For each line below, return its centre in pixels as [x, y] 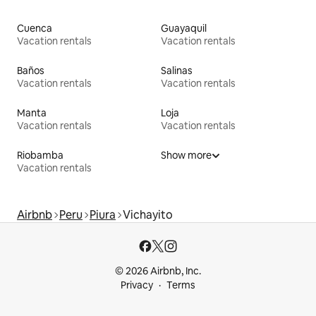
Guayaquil [184, 28]
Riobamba [40, 155]
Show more [186, 155]
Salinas [177, 70]
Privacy [137, 285]
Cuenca [35, 28]
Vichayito [148, 214]
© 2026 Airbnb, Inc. [158, 271]
